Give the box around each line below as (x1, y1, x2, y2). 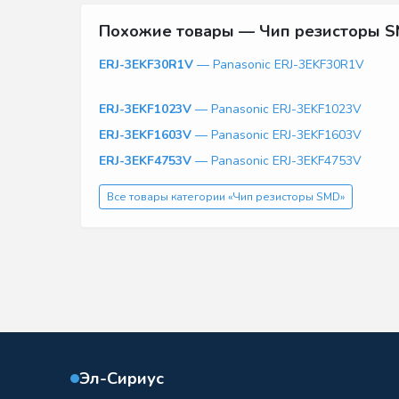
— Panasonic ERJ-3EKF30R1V (193, 56, 364, 74)
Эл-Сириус (79, 367, 165, 390)
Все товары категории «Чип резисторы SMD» (107, 190, 345, 205)
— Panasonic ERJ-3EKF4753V (191, 152, 362, 170)
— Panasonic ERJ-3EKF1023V (191, 101, 362, 118)
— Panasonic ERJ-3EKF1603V (191, 126, 362, 144)
